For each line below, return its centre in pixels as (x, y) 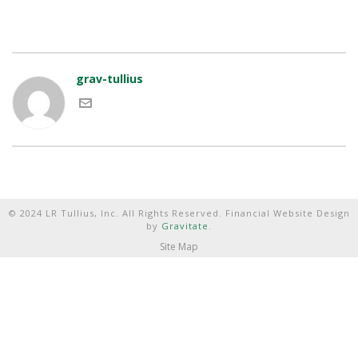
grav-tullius (109, 79)
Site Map (179, 247)
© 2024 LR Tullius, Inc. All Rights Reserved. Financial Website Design (179, 213)
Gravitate (185, 226)
